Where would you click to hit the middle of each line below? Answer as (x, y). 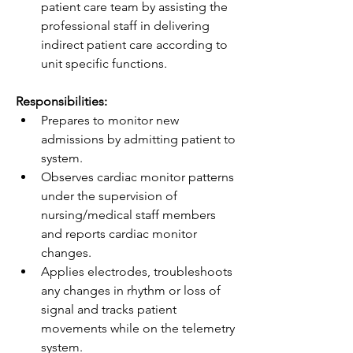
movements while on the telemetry (138, 328)
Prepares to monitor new (110, 120)
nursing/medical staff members (128, 215)
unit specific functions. (104, 63)
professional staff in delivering (125, 26)
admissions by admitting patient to (138, 139)
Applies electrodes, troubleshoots (137, 271)
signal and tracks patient (109, 309)
